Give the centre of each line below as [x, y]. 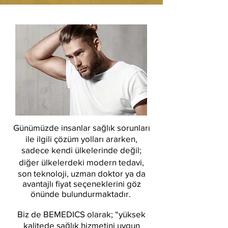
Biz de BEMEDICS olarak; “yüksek [81, 214]
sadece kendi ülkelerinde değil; [81, 150]
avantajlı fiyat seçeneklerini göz [81, 183]
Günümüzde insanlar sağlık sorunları [81, 127]
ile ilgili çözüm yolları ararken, [81, 139]
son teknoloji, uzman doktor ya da [81, 173]
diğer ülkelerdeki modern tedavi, [81, 162]
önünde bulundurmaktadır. [81, 194]
